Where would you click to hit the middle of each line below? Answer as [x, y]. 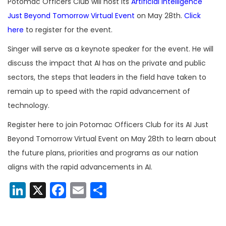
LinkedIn [57, 190]
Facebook [104, 190]
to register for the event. [68, 30]
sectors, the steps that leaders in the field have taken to [107, 77]
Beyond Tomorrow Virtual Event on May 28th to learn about [112, 139]
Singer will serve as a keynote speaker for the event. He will [110, 49]
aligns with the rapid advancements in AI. [82, 167]
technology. [30, 106]
